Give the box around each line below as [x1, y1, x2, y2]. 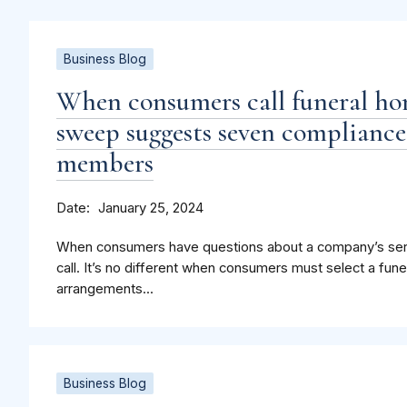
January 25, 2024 [98, 200, 203, 217]
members [56, 146, 154, 181]
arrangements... [56, 281, 154, 298]
